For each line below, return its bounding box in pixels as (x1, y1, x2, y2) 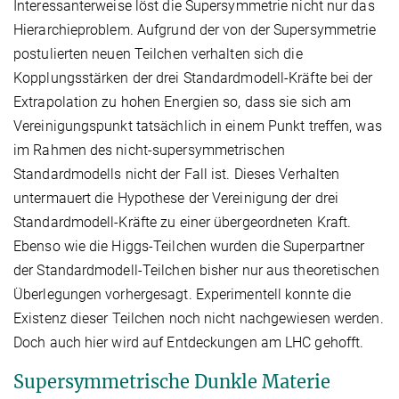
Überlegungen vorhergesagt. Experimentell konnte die (13, 285, 352, 303)
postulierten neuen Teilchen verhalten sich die (13, 45, 303, 62)
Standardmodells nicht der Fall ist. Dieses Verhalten (13, 165, 340, 183)
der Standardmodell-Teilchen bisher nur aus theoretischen (13, 261, 379, 279)
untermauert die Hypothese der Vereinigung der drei (13, 189, 339, 207)
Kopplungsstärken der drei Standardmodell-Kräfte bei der (13, 69, 373, 86)
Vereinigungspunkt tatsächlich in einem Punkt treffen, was (13, 117, 382, 134)
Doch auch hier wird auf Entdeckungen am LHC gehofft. (13, 333, 364, 351)
